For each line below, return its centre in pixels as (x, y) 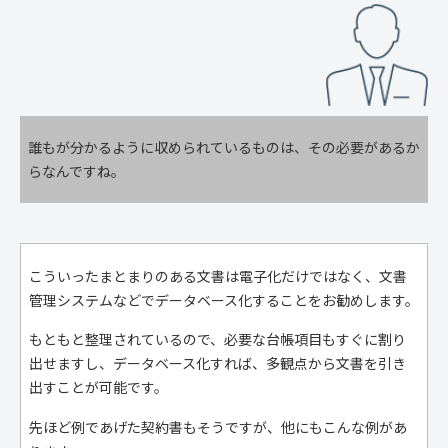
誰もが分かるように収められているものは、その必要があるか (224, 147)
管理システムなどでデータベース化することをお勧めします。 (224, 299)
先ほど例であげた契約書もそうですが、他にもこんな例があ (218, 426)
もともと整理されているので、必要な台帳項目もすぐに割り (217, 339)
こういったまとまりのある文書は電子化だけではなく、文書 (218, 275)
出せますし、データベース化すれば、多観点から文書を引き (217, 363)
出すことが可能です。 (98, 387)
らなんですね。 (76, 171)
